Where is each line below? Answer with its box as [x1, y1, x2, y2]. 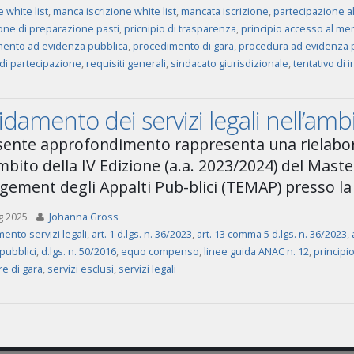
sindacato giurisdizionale [170, 57, 288, 70]
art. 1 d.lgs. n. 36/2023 [91, 228, 192, 241]
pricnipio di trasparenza [123, 22, 236, 36]
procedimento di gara [132, 40, 234, 53]
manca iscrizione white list [52, 5, 176, 18]
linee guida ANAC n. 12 [203, 245, 309, 258]
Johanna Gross [48, 210, 119, 224]
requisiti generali [85, 57, 166, 70]
